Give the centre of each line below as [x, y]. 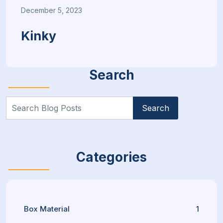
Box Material [47, 209]
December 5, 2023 [52, 10]
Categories [111, 157]
